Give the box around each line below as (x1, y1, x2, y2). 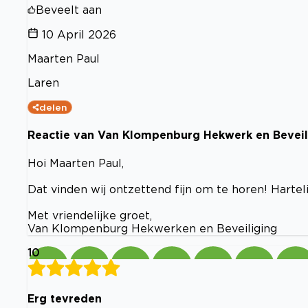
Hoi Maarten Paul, (27, 156, 124, 169)
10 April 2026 (42, 28, 116, 41)
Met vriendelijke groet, (27, 208, 152, 221)
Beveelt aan (36, 3, 102, 16)
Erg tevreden (27, 291, 102, 305)
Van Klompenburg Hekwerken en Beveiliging (27, 221, 277, 234)
